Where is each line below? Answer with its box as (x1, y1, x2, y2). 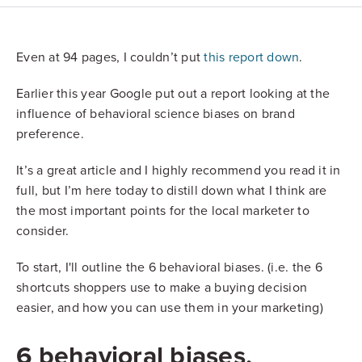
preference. (16, 126, 84, 143)
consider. (16, 223, 73, 240)
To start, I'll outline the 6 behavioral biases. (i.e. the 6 (16, 259, 322, 276)
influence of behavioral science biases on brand (16, 106, 295, 123)
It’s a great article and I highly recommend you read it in (16, 162, 341, 179)
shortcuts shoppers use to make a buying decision (16, 280, 307, 297)
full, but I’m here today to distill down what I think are (16, 183, 327, 200)
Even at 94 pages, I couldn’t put (16, 49, 204, 66)
